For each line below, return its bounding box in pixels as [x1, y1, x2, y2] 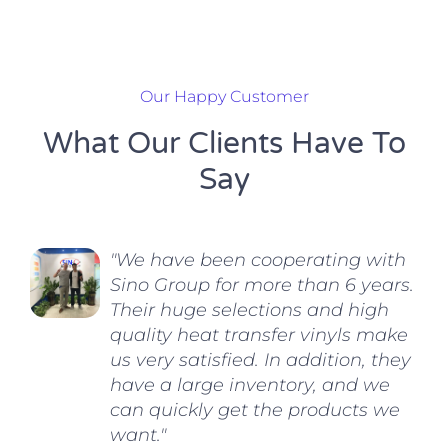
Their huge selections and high [110, 299, 389, 322]
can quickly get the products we [110, 399, 400, 422]
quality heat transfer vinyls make [110, 324, 408, 347]
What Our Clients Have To [42, 125, 406, 163]
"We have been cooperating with [110, 249, 406, 272]
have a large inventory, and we [110, 374, 390, 397]
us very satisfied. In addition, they [110, 349, 411, 372]
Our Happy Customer [139, 87, 309, 107]
